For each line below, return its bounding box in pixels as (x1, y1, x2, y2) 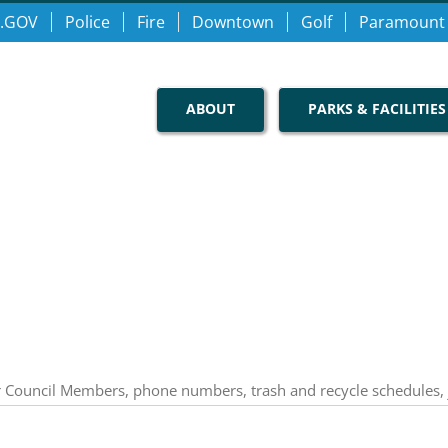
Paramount (359, 11, 445, 33)
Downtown (192, 11, 274, 33)
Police (65, 11, 110, 33)
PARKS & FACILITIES (307, 98, 446, 118)
